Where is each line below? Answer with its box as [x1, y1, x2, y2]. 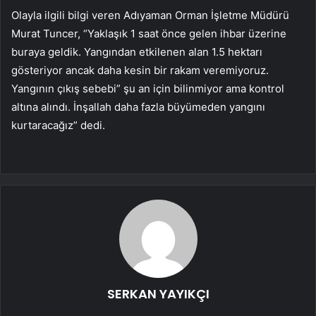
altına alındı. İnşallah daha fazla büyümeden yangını [11, 99, 265, 114]
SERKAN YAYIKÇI [107, 284, 209, 303]
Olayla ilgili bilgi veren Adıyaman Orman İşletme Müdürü [11, 8, 289, 22]
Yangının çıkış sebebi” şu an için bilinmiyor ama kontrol [11, 81, 284, 95]
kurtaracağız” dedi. [11, 118, 105, 132]
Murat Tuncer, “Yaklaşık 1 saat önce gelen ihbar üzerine [11, 26, 286, 40]
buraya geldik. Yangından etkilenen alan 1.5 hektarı [11, 44, 262, 59]
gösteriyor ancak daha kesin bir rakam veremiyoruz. [11, 63, 269, 77]
